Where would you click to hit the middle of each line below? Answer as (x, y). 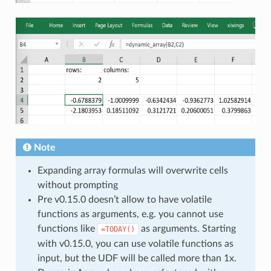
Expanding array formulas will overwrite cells (132, 170)
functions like (67, 228)
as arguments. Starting (187, 228)
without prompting (77, 185)
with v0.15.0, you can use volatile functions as (135, 243)
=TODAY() (118, 229)
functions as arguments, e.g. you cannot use (130, 214)
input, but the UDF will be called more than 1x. (137, 258)
